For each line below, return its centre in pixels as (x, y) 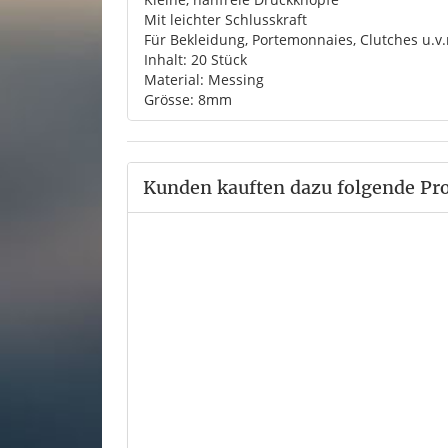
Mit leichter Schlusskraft (225, 19)
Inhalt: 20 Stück (195, 59)
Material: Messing (204, 79)
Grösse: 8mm (188, 99)
